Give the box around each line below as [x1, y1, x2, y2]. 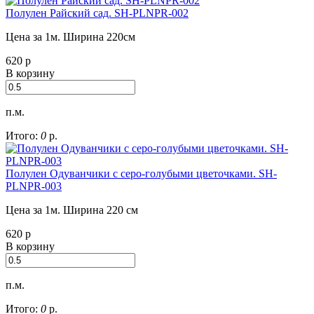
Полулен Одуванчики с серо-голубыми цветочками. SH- [6, 168, 277, 180]
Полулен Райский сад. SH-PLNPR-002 [6, 7, 189, 20]
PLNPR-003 [6, 180, 62, 193]
